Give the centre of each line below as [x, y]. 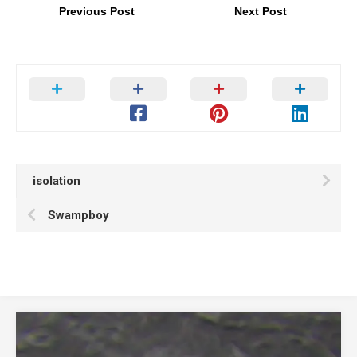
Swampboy [78, 216]
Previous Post [96, 12]
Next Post [260, 12]
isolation [57, 181]
